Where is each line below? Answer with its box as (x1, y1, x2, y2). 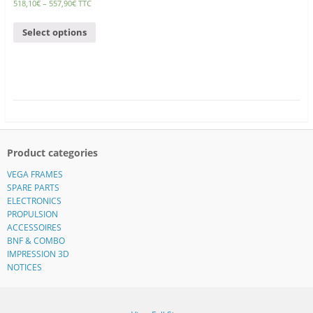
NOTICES (6, 261, 42, 273)
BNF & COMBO (6, 235, 65, 247)
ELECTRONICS (6, 195, 61, 207)
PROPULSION (6, 208, 58, 220)
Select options (22, 25, 87, 38)
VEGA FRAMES (6, 168, 63, 180)
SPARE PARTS (6, 182, 59, 194)
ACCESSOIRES (6, 221, 61, 233)
